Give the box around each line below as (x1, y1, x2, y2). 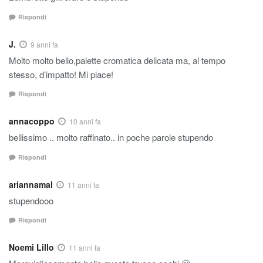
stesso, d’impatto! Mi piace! (9, 68, 113, 80)
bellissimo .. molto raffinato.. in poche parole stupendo (9, 131, 213, 144)
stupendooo (9, 194, 53, 207)
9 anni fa (31, 39, 58, 49)
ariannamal (9, 178, 53, 190)
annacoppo (9, 115, 55, 127)
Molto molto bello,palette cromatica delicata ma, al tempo (9, 53, 225, 66)
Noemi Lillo (9, 241, 54, 254)
